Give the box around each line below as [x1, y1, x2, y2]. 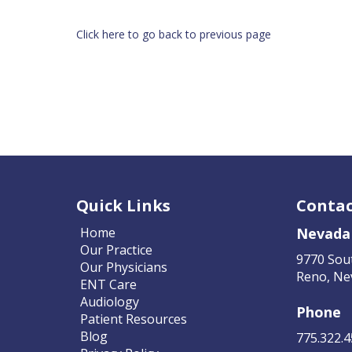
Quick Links [76, 195, 170, 216]
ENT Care [80, 276, 137, 293]
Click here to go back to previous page [76, 27, 271, 42]
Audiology [80, 293, 139, 310]
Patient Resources [80, 310, 187, 328]
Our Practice [80, 241, 152, 258]
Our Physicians [80, 258, 167, 276]
